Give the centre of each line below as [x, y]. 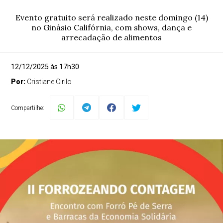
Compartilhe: [28, 108]
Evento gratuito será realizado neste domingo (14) [111, 17]
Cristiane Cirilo [50, 82]
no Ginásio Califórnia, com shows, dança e [111, 27]
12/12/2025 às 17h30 [45, 67]
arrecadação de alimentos [111, 37]
